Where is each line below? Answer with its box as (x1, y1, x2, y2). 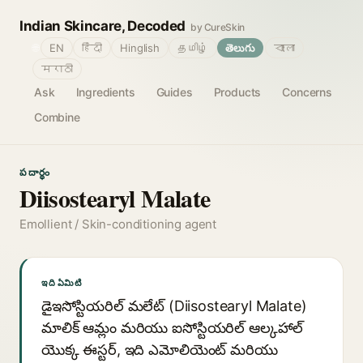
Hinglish (120, 41, 160, 54)
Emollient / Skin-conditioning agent (19, 216, 217, 232)
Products (213, 85, 262, 99)
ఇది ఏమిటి (41, 277, 82, 288)
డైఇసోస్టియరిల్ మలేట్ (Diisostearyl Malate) (41, 297, 307, 314)
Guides (156, 85, 193, 99)
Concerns (282, 85, 332, 99)
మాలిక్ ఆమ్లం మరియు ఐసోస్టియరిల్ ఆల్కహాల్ (41, 319, 304, 336)
